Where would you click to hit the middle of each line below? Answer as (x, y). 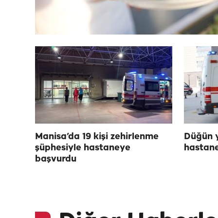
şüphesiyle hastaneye (83, 148)
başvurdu (56, 159)
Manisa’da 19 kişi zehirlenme (97, 137)
